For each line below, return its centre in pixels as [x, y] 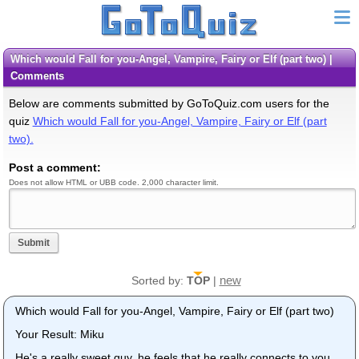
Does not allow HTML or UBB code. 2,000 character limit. [113, 182]
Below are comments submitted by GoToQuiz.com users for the [169, 103]
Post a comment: [54, 167]
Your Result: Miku [60, 335]
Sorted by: [159, 281]
